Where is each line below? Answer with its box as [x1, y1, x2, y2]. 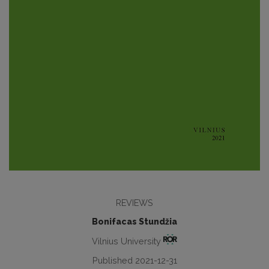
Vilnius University [91, 235, 163, 246]
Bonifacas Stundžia [92, 217, 177, 227]
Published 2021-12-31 [92, 255, 177, 265]
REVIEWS [116, 198, 153, 208]
